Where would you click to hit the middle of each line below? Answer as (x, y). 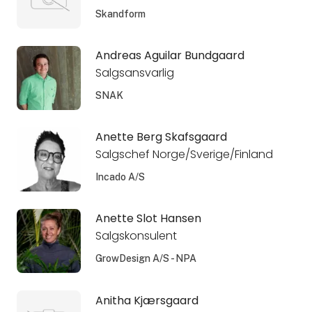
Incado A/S (120, 177)
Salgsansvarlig (134, 73)
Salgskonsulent (136, 236)
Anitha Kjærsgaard (147, 300)
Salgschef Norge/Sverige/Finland (184, 155)
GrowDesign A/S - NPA (146, 259)
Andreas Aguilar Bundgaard (170, 56)
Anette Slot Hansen (148, 219)
